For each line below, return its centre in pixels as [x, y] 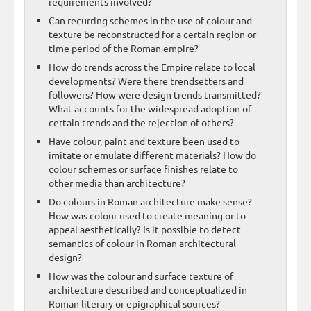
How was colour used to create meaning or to [147, 215]
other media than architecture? [117, 182]
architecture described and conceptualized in [148, 289]
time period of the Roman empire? [124, 48]
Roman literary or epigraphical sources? [134, 303]
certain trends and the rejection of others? [141, 122]
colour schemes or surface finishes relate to [143, 168]
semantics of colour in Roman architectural [142, 243]
